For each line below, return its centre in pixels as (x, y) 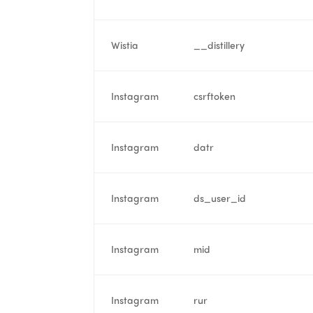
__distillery (219, 44)
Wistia (125, 44)
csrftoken (215, 95)
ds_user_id (220, 197)
